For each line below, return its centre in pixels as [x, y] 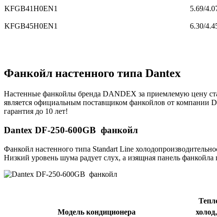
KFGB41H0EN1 [31, 8]
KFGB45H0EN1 [31, 26]
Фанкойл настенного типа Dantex [92, 73]
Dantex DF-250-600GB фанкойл [71, 130]
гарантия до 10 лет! [36, 111]
